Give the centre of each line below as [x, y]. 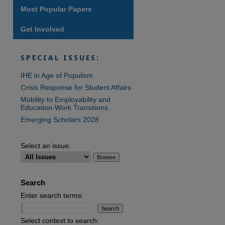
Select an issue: [46, 146]
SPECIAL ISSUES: [60, 58]
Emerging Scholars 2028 [60, 120]
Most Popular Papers [56, 9]
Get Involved [42, 29]
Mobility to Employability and [66, 99]
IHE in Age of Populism [57, 75]
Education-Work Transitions [64, 107]
